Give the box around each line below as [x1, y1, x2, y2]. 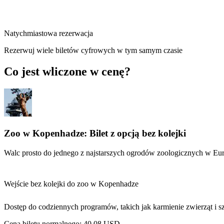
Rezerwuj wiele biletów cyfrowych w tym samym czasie [4, 46, 182, 55]
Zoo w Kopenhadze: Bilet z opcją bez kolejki [4, 127, 186, 138]
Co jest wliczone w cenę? [4, 65, 130, 78]
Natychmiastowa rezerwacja [4, 29, 93, 38]
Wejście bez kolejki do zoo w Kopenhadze [4, 179, 138, 188]
